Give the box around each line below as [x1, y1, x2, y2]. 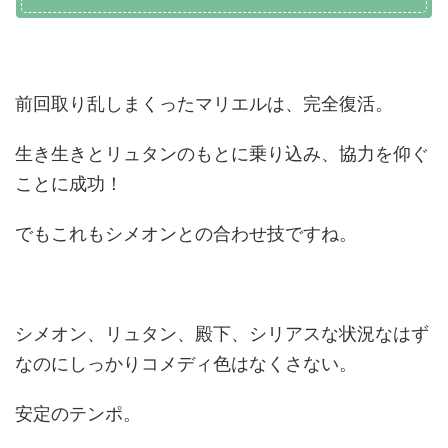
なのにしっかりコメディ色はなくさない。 [15, 353, 357, 374]
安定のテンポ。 [15, 403, 141, 424]
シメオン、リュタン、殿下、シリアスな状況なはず [15, 323, 429, 344]
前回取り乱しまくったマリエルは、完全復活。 [15, 93, 393, 114]
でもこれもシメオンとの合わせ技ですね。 [15, 223, 357, 244]
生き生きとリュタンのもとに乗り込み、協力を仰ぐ [15, 143, 429, 164]
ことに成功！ [15, 173, 123, 194]
